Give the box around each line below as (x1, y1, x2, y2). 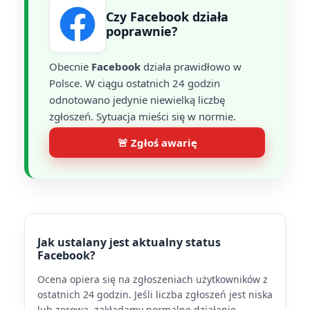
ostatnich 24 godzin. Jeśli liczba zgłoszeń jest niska (37, 288, 273, 301)
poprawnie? (106, 23, 178, 39)
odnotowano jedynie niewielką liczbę (49, 93, 225, 107)
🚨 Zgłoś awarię (117, 136, 197, 149)
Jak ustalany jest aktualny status (37, 235, 221, 250)
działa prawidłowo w (140, 60, 241, 73)
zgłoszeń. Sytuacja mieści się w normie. (49, 109, 236, 123)
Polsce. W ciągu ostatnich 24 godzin (49, 76, 220, 90)
